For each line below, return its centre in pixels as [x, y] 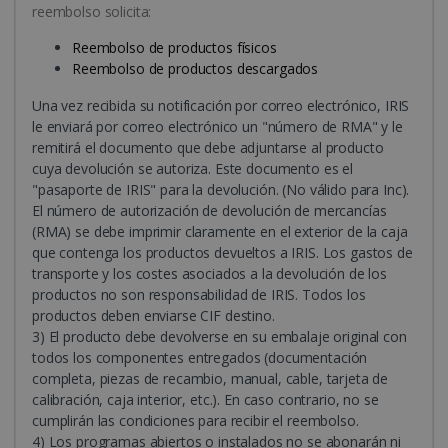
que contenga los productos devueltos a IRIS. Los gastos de [222, 253]
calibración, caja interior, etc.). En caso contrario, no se [205, 400]
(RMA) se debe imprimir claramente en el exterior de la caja [220, 232]
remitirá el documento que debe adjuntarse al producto [208, 148]
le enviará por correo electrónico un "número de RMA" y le [217, 127]
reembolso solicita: [92, 12]
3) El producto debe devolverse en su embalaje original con [219, 337]
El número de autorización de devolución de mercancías [209, 211]
